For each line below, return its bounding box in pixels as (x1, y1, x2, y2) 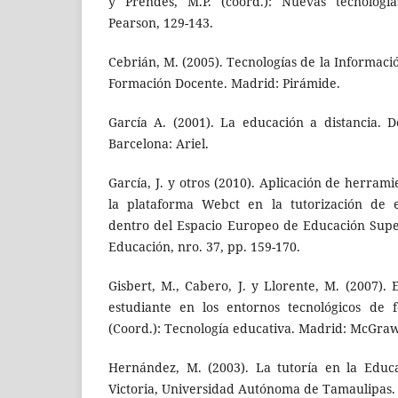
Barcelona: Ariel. (108, 135, 209, 153)
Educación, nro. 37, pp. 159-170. (108, 238, 300, 256)
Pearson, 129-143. (108, 13, 213, 31)
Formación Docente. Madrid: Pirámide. (108, 75, 340, 92)
